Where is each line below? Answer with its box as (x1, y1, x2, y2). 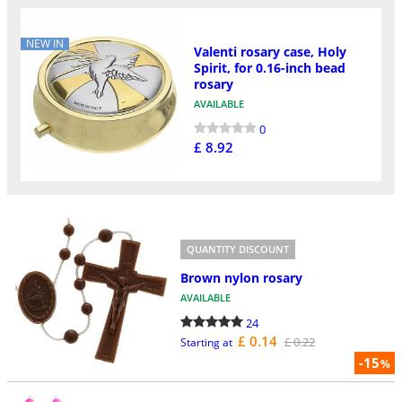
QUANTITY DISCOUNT (186, 241, 289, 256)
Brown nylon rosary (179, 269, 302, 287)
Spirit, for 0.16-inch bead (193, 58, 345, 76)
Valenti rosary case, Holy (193, 42, 346, 60)
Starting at (179, 335, 232, 351)
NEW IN (26, 36, 64, 52)
